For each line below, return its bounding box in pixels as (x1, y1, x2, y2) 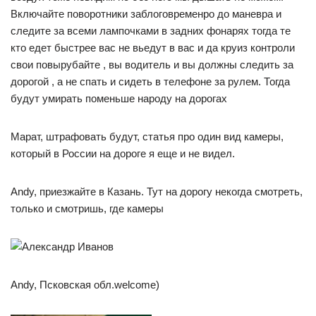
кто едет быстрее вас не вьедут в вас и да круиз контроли (11, 41, 295, 54)
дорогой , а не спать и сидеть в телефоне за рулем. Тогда (11, 75, 290, 87)
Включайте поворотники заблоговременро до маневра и (11, 7, 281, 20)
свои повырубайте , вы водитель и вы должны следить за (11, 58, 293, 71)
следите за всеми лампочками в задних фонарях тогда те (11, 24, 291, 37)
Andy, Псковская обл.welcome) (11, 278, 159, 291)
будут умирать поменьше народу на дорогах (11, 92, 227, 104)
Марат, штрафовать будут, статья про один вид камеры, (11, 130, 284, 142)
